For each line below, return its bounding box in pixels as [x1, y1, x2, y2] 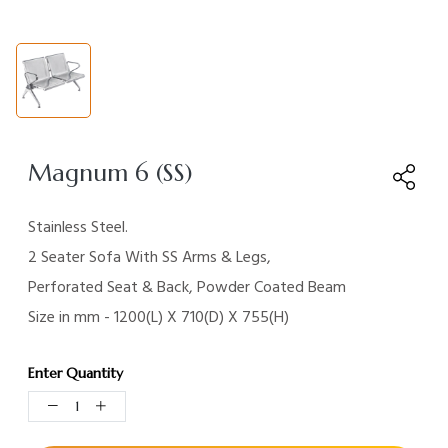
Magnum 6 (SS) [28, 158, 193, 189]
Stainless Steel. [28, 214, 128, 241]
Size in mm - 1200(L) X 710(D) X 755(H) [28, 304, 289, 331]
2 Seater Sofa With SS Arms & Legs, [28, 244, 271, 271]
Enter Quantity [28, 364, 123, 383]
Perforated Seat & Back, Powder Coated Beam [28, 274, 346, 301]
